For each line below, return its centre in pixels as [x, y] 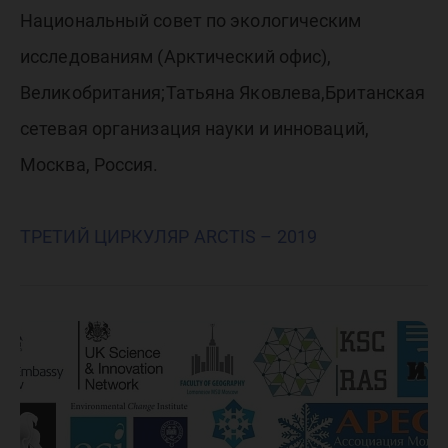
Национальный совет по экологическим [191, 20]
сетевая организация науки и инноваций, [194, 128]
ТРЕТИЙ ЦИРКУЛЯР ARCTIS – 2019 [168, 236]
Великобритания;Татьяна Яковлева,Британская [223, 92]
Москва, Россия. [89, 164]
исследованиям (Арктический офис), [176, 56]
